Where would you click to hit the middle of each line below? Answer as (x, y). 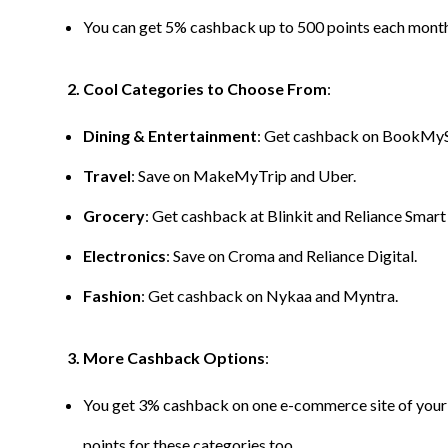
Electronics (124, 255)
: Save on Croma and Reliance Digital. (291, 255)
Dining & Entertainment (170, 135)
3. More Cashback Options (166, 357)
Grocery (114, 215)
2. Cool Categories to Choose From (197, 88)
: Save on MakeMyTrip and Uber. (243, 175)
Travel (107, 175)
